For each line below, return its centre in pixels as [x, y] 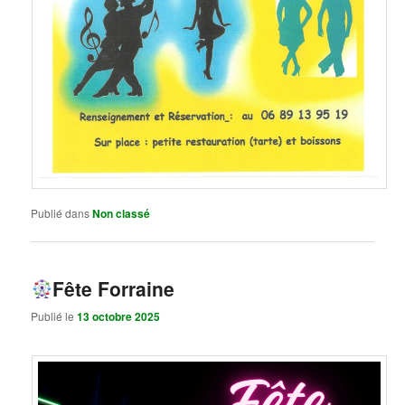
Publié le [54, 316]
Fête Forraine [113, 288]
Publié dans [61, 213]
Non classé [122, 214]
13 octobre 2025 [119, 316]
